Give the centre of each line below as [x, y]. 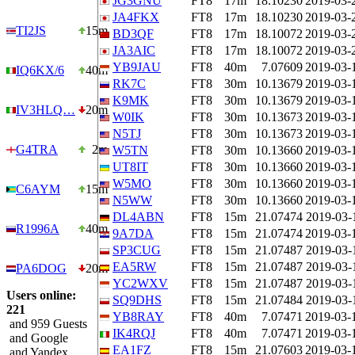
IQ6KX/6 [40, 70]
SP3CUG [137, 250]
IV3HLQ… [46, 110]
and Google [37, 338]
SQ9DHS [137, 300]
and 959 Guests [47, 324]
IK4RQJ [134, 333]
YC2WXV [140, 283]
